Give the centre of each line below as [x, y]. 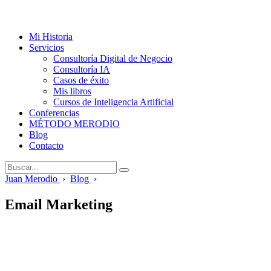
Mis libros [72, 91]
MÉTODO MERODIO [74, 124]
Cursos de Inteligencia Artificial [113, 102]
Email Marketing [59, 204]
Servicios [47, 47]
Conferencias [54, 113]
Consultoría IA [82, 69]
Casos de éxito [81, 80]
